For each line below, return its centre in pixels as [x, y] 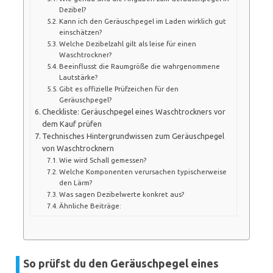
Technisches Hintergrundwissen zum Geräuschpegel [133, 136]
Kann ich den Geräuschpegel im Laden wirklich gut [143, 21]
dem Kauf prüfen [72, 123]
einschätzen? [80, 32]
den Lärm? [76, 182]
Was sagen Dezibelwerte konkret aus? [122, 194]
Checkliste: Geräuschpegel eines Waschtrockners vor [134, 111]
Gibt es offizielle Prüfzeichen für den [119, 88]
